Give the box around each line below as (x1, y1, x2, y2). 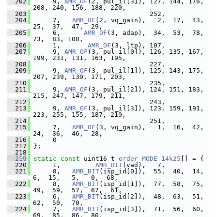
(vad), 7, (123, 161, 165, 169)
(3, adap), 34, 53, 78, (107, 29, 204, 36)
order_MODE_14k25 (119, 155, 181, 162)
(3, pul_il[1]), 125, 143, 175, (88, 67, 204, 74)
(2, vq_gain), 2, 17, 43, (95, 16, 204, 24)
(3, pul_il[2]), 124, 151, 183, (88, 86, 204, 93)
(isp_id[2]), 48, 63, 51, (99, 193, 204, 200)
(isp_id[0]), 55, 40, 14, (99, 168, 204, 175)
